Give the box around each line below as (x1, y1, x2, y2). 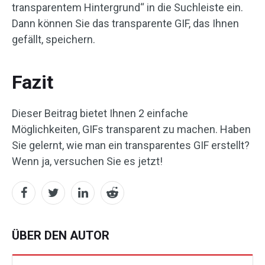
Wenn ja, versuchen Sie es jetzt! (12, 155, 163, 168)
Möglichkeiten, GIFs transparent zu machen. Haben (12, 123, 251, 136)
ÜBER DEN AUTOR (12, 228, 109, 243)
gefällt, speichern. (12, 33, 95, 46)
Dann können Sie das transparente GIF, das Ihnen (12, 17, 239, 30)
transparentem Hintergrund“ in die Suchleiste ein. (12, 1, 243, 14)
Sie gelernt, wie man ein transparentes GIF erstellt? (12, 139, 250, 152)
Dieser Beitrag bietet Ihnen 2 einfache (12, 107, 188, 120)
